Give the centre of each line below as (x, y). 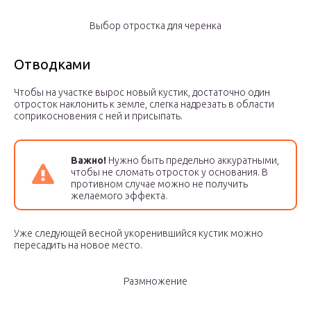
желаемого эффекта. (119, 196)
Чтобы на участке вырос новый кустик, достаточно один (142, 93)
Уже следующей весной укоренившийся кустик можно (138, 234)
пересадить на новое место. (78, 245)
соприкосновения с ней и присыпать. (98, 116)
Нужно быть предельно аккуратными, (193, 161)
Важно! (89, 161)
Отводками (52, 65)
